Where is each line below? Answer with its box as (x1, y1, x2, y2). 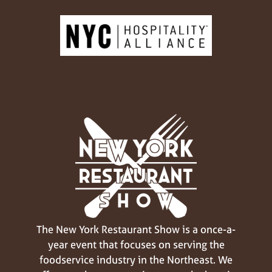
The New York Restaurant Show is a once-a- (36, 222, 236, 236)
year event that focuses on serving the (47, 237, 225, 251)
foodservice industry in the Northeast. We (39, 252, 233, 267)
